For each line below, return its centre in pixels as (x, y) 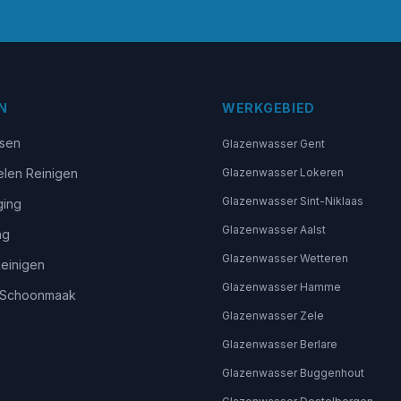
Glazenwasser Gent (273, 144)
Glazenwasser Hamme (282, 287)
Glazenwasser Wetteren (285, 258)
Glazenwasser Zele (273, 316)
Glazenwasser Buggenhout (293, 373)
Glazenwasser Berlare (280, 344)
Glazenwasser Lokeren (283, 172)
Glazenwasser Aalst (274, 230)
